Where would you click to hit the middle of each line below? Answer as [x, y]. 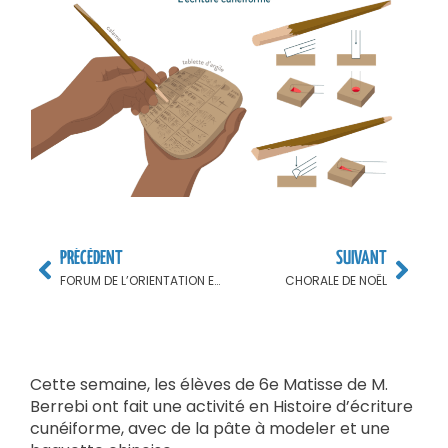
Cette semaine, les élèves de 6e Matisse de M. [209, 384]
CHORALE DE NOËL [336, 280]
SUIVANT [361, 258]
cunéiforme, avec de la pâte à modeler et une [210, 428]
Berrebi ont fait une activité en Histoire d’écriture [221, 406]
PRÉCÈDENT [91, 258]
